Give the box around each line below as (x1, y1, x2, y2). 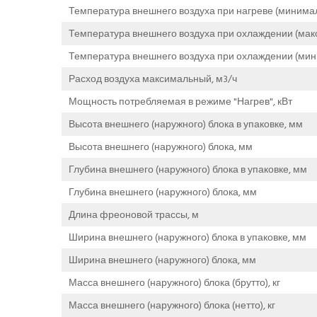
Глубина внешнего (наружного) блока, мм (69, 183, 257, 200)
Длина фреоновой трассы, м (69, 206, 199, 223)
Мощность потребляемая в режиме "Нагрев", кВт (69, 93, 292, 110)
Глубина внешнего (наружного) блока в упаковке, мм (69, 161, 307, 178)
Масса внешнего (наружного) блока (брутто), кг (69, 274, 280, 291)
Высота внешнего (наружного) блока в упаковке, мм (69, 115, 303, 132)
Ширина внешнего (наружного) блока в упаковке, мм (69, 229, 306, 246)
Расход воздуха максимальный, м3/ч (69, 70, 237, 87)
